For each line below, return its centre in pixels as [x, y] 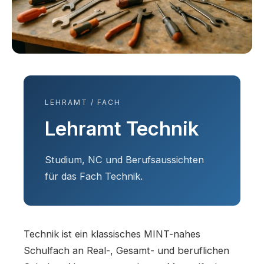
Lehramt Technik [122, 128]
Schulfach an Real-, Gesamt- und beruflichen [126, 250]
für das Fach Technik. [94, 176]
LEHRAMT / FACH [83, 102]
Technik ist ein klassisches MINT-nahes [112, 234]
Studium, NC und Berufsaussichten [124, 159]
